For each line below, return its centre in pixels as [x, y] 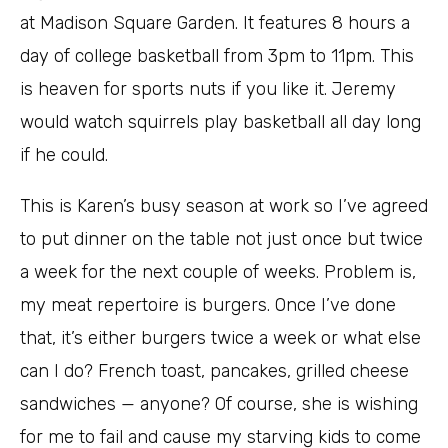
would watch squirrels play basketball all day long [220, 122]
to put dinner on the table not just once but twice [221, 239]
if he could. [64, 155]
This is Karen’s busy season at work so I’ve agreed [224, 206]
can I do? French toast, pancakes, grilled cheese [214, 371]
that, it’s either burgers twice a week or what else [220, 338]
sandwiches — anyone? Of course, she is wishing [219, 404]
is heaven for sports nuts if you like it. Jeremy [208, 89]
